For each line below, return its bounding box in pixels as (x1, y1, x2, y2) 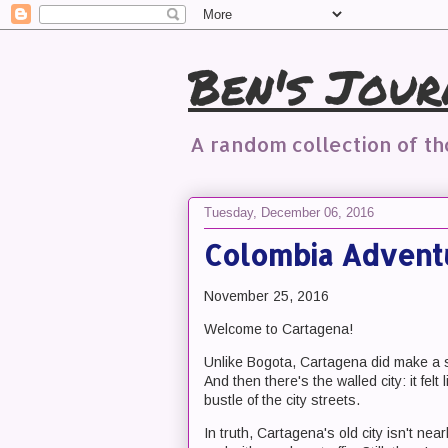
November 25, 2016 (204, 288, 329, 304)
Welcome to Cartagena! (204, 321, 353, 337)
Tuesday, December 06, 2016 (204, 204, 374, 220)
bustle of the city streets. (204, 392, 360, 408)
